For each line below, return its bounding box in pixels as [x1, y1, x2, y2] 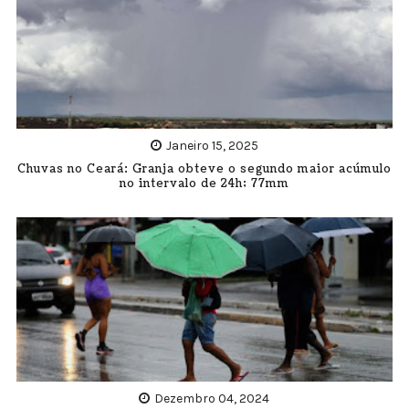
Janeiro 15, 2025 [165, 137, 258, 153]
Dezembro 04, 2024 [154, 390, 270, 406]
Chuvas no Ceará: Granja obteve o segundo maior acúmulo [16, 161, 392, 177]
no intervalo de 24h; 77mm [119, 175, 289, 192]
